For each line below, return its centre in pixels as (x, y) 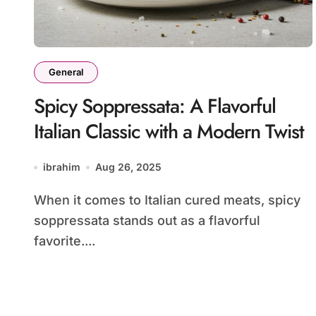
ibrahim (62, 167)
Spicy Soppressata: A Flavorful (155, 106)
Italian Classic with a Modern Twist (169, 132)
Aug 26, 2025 (128, 167)
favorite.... (65, 241)
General (66, 72)
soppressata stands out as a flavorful (147, 220)
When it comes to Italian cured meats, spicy (40, 200)
